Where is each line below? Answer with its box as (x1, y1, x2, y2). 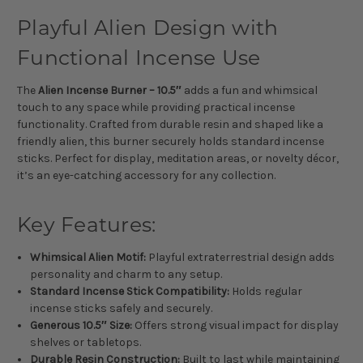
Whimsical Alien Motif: (30, 250, 147, 265)
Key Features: (17, 212, 156, 237)
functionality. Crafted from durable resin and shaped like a (17, 117, 323, 132)
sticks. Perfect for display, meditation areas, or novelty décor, (17, 152, 339, 166)
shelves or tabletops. (30, 335, 142, 350)
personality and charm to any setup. (30, 267, 223, 282)
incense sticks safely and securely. (30, 301, 213, 316)
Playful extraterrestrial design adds (146, 250, 335, 265)
